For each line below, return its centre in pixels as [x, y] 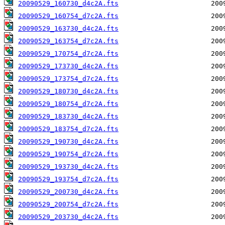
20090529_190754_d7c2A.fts [68, 154]
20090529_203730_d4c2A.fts [68, 217]
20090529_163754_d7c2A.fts [68, 41]
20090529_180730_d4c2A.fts [68, 91]
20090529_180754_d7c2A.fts [68, 104]
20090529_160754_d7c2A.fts [68, 16]
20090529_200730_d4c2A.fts [68, 192]
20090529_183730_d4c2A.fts [68, 117]
